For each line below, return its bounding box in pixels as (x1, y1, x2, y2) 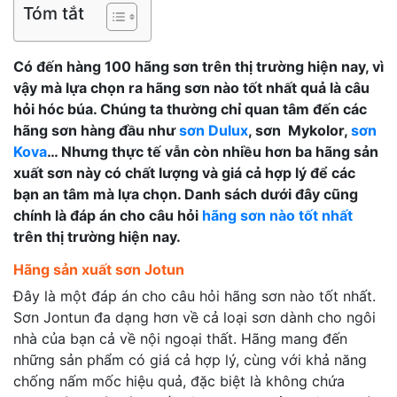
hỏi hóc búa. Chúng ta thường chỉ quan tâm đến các (13, 100, 367, 118)
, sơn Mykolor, (248, 121, 351, 139)
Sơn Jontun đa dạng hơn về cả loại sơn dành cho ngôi (13, 308, 376, 326)
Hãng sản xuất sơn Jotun (13, 261, 184, 278)
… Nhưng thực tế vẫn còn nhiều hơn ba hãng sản (47, 143, 378, 160)
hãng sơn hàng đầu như (13, 121, 179, 139)
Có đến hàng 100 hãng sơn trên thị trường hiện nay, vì (13, 58, 384, 75)
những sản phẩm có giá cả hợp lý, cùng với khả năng (13, 351, 367, 369)
